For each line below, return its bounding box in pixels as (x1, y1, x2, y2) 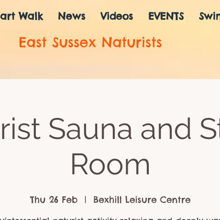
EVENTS (148, 10, 184, 22)
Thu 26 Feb (29, 194, 78, 205)
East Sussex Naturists (19, 33, 162, 51)
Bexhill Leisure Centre (93, 194, 191, 205)
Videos (101, 10, 133, 22)
